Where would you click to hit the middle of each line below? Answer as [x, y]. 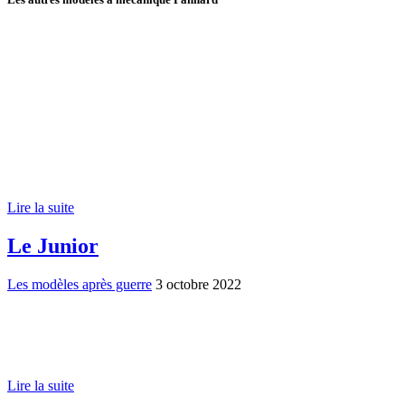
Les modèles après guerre [80, 284]
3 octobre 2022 [198, 284]
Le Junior [53, 245]
